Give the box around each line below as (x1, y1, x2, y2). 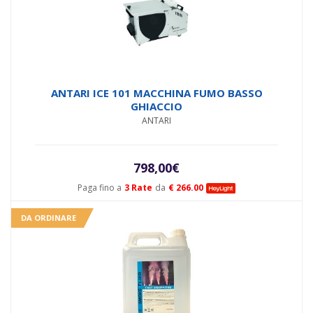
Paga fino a (78, 181, 122, 194)
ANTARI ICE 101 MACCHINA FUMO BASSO (50, 85, 263, 100)
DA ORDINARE (21, 212, 76, 223)
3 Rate (124, 181, 153, 194)
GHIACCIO (131, 99, 182, 113)
